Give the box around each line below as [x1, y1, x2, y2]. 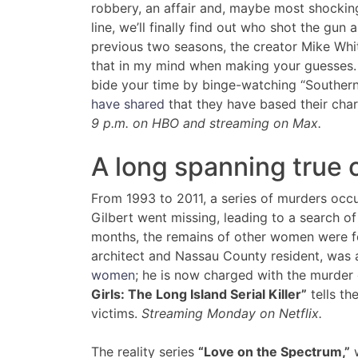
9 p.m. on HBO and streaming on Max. [91, 115, 321, 132]
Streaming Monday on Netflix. [141, 305, 322, 322]
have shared [91, 96, 165, 113]
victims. [91, 305, 141, 322]
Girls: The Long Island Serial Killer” [91, 286, 307, 303]
